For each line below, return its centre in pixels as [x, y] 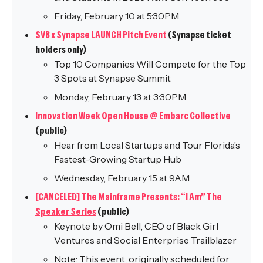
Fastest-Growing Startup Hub [118, 159]
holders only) [61, 50]
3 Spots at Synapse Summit [112, 78]
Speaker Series [66, 212]
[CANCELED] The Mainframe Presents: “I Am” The [129, 197]
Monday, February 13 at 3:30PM [120, 97]
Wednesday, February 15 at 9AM [122, 178]
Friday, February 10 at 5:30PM [117, 16]
